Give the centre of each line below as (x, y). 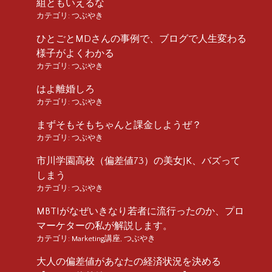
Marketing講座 (96, 238)
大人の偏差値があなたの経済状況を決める (134, 261)
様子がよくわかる (75, 53)
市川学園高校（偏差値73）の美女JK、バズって (138, 161)
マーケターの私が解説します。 (104, 226)
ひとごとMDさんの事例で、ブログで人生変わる (141, 39)
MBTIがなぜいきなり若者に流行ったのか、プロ (140, 211)
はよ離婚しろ (66, 89)
